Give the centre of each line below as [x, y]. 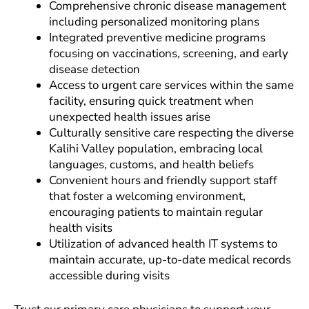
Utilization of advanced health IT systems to [163, 244]
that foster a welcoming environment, [147, 196]
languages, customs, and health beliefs [151, 165]
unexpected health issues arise [130, 117]
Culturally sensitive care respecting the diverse [171, 133]
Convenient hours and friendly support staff [163, 180]
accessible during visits [109, 276]
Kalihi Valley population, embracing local [156, 149]
